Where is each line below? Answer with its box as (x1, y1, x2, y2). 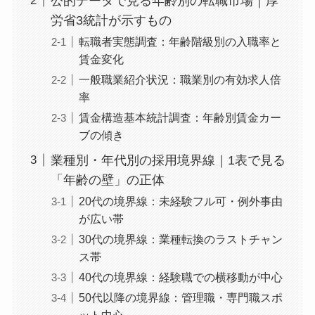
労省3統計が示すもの (50, 13, 172, 27)
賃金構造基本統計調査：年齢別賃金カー (78, 110, 281, 124)
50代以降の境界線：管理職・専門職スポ (78, 290, 283, 304)
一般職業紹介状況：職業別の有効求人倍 (78, 72, 281, 86)
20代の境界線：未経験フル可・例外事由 (78, 194, 283, 207)
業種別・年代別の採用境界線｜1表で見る (50, 153, 285, 167)
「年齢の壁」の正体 (50, 172, 165, 187)
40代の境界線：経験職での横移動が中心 (78, 270, 283, 283)
